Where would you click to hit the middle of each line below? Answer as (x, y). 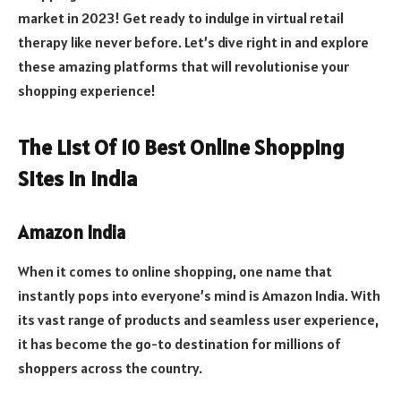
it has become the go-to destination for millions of (179, 344)
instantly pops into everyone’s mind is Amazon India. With (199, 296)
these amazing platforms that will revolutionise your (183, 67)
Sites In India (77, 179)
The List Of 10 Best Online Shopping (181, 148)
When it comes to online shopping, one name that (175, 272)
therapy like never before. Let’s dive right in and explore (193, 43)
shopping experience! (87, 91)
